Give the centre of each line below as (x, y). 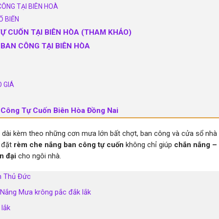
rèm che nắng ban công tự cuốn (69, 144)
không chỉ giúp (149, 144)
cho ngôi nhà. (39, 156)
